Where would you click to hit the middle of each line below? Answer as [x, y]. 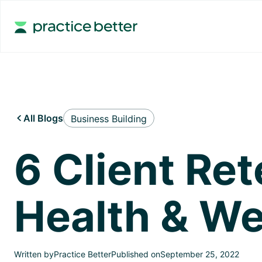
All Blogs [43, 118]
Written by [34, 254]
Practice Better [82, 254]
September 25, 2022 [200, 254]
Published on [136, 254]
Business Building [109, 119]
